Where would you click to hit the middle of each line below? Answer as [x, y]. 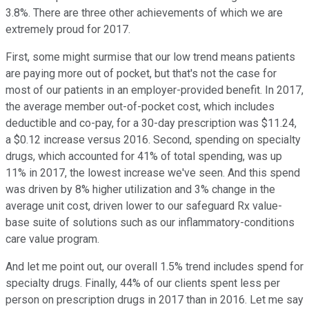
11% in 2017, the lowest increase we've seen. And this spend [153, 173]
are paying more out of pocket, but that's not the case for [141, 74]
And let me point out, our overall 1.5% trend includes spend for [154, 267]
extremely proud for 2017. [68, 30]
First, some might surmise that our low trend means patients [150, 57]
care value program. [52, 239]
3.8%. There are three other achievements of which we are [144, 13]
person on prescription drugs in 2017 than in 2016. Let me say [154, 300]
